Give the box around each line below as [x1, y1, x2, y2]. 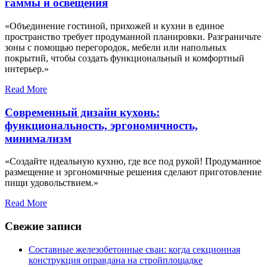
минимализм [5, 132, 72, 145]
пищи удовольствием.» [5, 178, 98, 188]
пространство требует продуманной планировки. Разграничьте [5, 31, 261, 42]
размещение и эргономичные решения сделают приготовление [5, 167, 262, 178]
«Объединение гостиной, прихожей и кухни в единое [5, 20, 224, 31]
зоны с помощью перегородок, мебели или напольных [5, 42, 226, 52]
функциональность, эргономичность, [5, 119, 198, 132]
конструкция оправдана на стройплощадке [29, 254, 203, 265]
